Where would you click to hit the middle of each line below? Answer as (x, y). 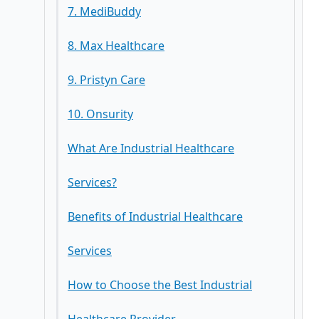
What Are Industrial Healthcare (151, 148)
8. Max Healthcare (116, 46)
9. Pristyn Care (106, 80)
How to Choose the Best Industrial (160, 285)
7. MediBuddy (104, 11)
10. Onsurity (100, 114)
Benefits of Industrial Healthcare (155, 216)
